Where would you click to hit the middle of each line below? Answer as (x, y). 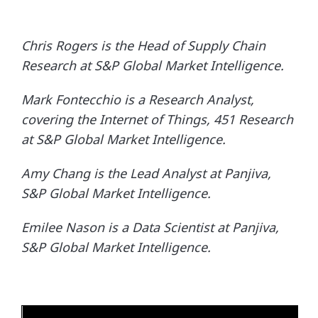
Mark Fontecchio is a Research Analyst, (138, 99)
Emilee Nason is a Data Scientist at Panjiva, (150, 227)
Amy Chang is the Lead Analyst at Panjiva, (146, 173)
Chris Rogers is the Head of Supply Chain (143, 45)
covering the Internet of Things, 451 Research (157, 119)
